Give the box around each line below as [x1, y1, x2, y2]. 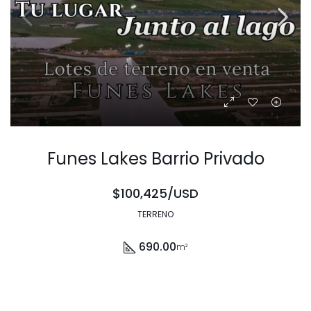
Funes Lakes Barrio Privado [47, 147, 264, 171]
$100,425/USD [112, 185, 199, 203]
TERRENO [137, 208, 174, 221]
